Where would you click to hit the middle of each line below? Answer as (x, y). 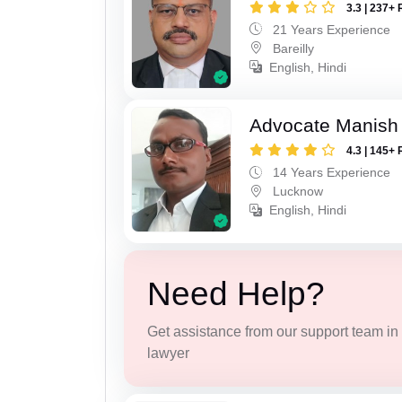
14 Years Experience (330, 173)
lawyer (168, 353)
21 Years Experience (330, 29)
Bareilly (292, 48)
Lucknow (297, 192)
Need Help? (236, 293)
